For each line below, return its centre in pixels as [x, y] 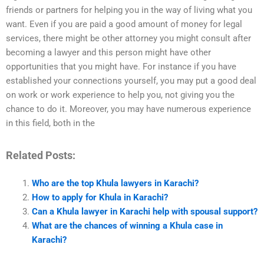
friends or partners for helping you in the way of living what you [129, 10]
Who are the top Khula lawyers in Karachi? [115, 184]
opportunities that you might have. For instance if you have [121, 67]
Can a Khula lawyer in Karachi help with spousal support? [144, 212]
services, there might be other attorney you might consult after [128, 39]
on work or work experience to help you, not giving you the [120, 95]
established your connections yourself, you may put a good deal [131, 81]
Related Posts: [41, 155]
